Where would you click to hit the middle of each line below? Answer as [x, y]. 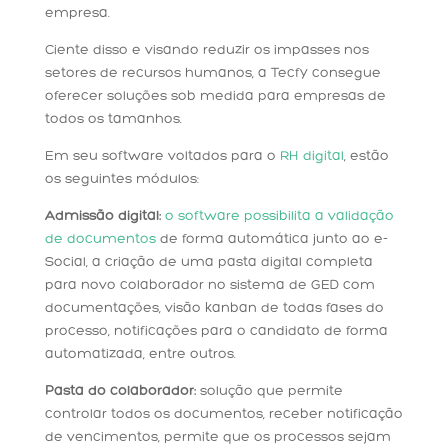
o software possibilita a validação [279, 217]
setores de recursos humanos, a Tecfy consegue [212, 74]
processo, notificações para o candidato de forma [216, 332]
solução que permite [269, 392]
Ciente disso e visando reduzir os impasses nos [206, 51]
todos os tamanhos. [113, 120]
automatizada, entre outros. [140, 355]
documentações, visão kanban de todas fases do [214, 309]
